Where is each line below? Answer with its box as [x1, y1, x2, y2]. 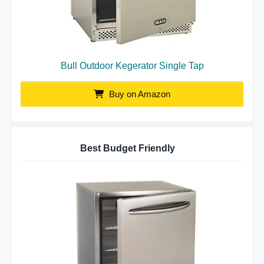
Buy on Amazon [107, 88, 170, 99]
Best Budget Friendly [80, 143, 175, 153]
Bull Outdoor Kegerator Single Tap [60, 60, 204, 71]
